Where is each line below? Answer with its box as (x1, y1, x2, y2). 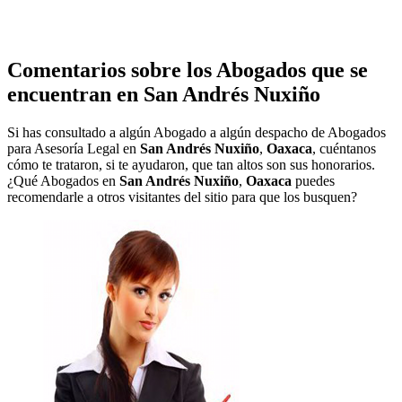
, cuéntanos (312, 140, 376, 156)
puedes (292, 172, 335, 188)
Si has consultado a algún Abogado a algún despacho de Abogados (7, 124, 386, 140)
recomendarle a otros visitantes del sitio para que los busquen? (7, 188, 357, 205)
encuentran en (7, 82, 144, 106)
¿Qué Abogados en (7, 172, 119, 188)
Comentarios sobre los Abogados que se (7, 57, 368, 82)
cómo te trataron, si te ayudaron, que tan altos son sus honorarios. (7, 156, 375, 172)
